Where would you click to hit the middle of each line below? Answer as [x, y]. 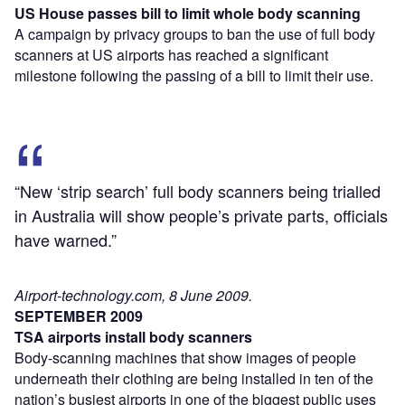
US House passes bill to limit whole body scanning [188, 13]
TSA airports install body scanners [133, 336]
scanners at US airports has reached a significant [171, 54]
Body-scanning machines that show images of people [185, 357]
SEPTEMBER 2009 [79, 316]
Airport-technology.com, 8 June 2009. [133, 295]
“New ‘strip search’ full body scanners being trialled [198, 190]
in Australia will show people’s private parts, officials [201, 215]
